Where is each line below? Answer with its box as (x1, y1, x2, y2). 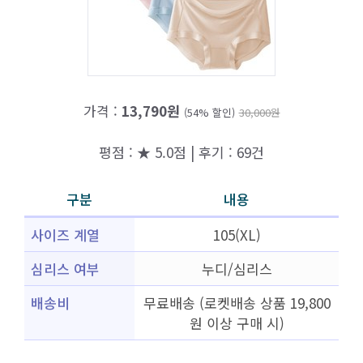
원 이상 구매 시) (189, 313, 284, 333)
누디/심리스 (201, 258, 272, 279)
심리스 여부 (31, 258, 100, 279)
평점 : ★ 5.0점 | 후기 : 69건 (99, 141, 264, 162)
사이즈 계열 (31, 224, 100, 245)
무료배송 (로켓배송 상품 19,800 (143, 293, 331, 313)
